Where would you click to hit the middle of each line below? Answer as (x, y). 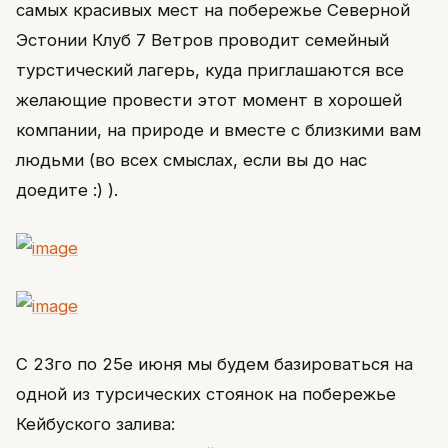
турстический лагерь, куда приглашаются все (210, 69)
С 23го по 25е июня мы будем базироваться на (214, 363)
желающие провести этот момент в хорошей (209, 99)
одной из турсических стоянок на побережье (206, 393)
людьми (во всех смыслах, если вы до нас (191, 159)
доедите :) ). (67, 189)
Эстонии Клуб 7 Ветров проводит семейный (202, 39)
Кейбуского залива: (95, 423)
